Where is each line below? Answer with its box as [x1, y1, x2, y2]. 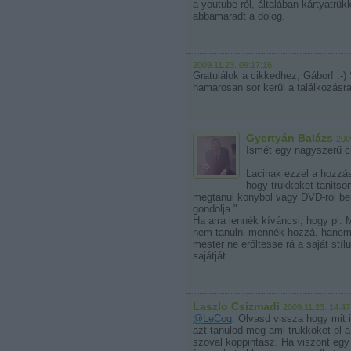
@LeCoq [193, 313, 232, 324]
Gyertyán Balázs [246, 132, 333, 144]
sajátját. [193, 250, 229, 262]
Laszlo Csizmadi [193, 300, 280, 313]
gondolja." [193, 203, 237, 215]
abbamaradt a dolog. [193, 10, 285, 22]
